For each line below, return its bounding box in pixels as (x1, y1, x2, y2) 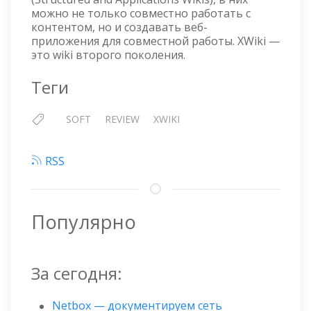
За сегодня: (31, 261, 122, 285)
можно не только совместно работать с (31, 5, 251, 21)
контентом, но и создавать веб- (31, 19, 208, 35)
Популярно (31, 208, 136, 235)
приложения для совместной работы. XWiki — (31, 33, 280, 49)
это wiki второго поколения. (31, 47, 185, 62)
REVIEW (105, 112, 140, 126)
